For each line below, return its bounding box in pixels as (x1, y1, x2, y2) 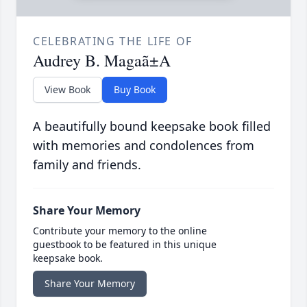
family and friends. (33, 156, 141, 173)
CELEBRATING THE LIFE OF (33, 34, 193, 49)
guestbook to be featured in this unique (33, 238, 217, 251)
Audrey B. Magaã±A (33, 49, 171, 72)
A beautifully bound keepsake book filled (33, 118, 271, 135)
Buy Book (114, 83, 156, 97)
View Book (45, 83, 90, 97)
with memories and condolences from (33, 137, 254, 154)
